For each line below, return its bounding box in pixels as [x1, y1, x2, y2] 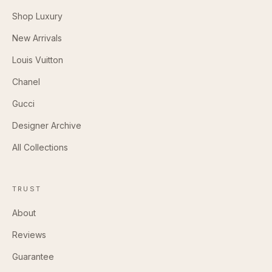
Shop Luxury [12, 10, 63, 21]
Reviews [12, 229, 46, 240]
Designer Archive [12, 120, 81, 131]
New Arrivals [12, 32, 62, 43]
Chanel [12, 76, 40, 87]
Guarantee [12, 251, 54, 262]
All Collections [12, 141, 68, 152]
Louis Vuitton [12, 54, 63, 65]
